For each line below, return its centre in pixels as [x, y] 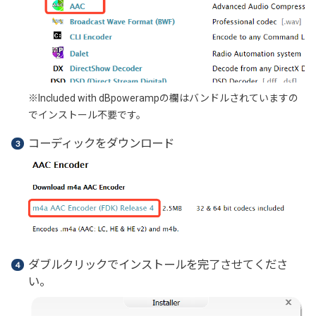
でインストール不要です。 [87, 115]
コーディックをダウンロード [101, 143]
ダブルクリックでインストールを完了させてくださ [158, 265]
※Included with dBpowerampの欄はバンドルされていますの [163, 98]
